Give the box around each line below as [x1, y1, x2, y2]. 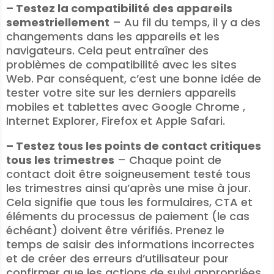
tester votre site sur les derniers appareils [6, 85, 236, 100]
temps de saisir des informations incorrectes [6, 237, 254, 252]
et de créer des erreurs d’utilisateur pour [6, 251, 229, 266]
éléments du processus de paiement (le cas [6, 209, 250, 224]
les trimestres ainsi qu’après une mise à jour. [6, 180, 251, 196]
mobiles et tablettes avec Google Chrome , [6, 99, 245, 114]
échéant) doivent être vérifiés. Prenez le [6, 223, 224, 238]
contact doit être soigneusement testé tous [6, 166, 251, 182]
